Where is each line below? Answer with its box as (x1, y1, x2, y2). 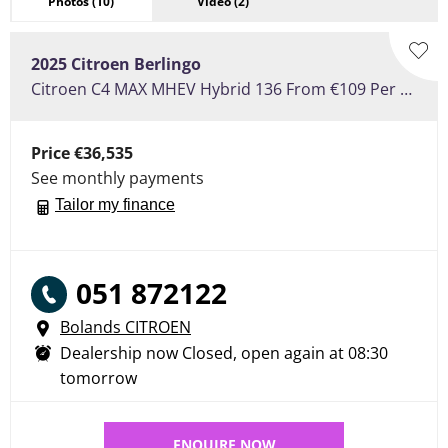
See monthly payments (31, 167, 204, 190)
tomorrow (60, 366, 137, 389)
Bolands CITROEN (60, 315, 191, 338)
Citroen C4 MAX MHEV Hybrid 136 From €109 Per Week (400, 78, 412, 101)
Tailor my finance (55, 196, 175, 214)
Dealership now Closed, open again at (60, 341, 344, 364)
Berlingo (134, 53, 201, 76)
